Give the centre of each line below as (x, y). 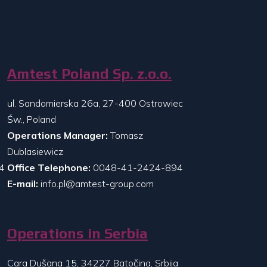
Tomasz (125, 136)
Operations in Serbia (77, 233)
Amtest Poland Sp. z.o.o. (89, 74)
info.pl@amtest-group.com (97, 184)
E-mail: (23, 184)
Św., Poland (32, 119)
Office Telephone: (49, 168)
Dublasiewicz (35, 152)
